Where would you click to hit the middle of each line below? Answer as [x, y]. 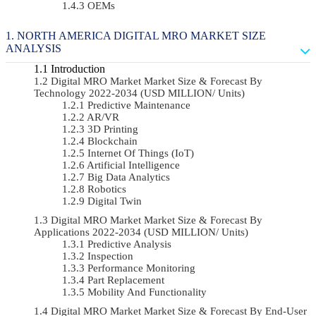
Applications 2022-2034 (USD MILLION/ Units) [141, 232]
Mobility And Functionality [147, 292]
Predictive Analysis [129, 244]
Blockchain [113, 141]
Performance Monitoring [141, 268]
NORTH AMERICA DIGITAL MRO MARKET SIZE [141, 35]
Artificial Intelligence [133, 165]
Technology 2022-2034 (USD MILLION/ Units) [139, 93]
